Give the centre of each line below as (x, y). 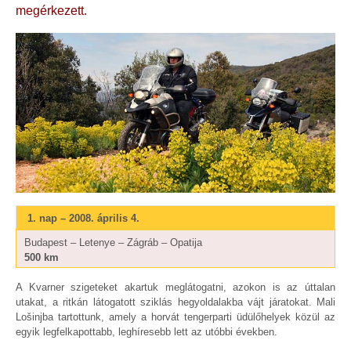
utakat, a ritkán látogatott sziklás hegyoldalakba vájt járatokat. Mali (175, 302)
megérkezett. (51, 11)
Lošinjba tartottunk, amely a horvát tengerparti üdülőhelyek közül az (175, 317)
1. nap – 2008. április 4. (82, 218)
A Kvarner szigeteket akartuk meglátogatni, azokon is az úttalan (175, 288)
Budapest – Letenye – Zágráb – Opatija (115, 242)
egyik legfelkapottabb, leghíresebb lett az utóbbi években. (148, 332)
